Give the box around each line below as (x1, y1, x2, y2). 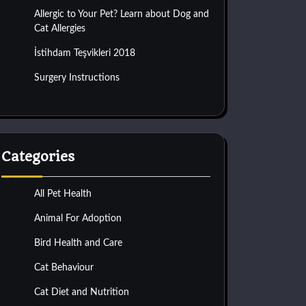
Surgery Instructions (34, 73, 120, 83)
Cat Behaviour (34, 263, 94, 273)
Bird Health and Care (34, 238, 122, 248)
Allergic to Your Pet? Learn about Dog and (34, 10, 209, 19)
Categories (1, 148, 74, 165)
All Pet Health (34, 189, 92, 199)
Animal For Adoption (34, 214, 122, 223)
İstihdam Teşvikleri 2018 (34, 48, 135, 58)
